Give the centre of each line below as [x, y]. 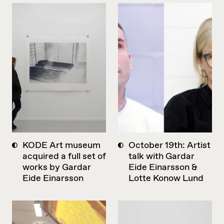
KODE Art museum [61, 145]
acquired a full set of [64, 156]
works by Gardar [57, 167]
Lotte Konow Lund [166, 178]
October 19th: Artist [169, 145]
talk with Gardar [161, 156]
